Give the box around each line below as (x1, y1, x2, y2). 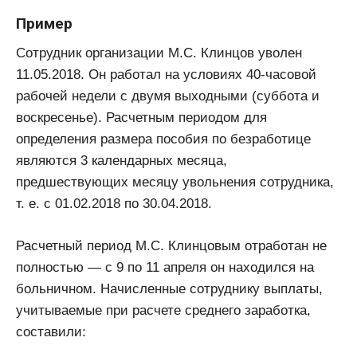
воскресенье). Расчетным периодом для (16, 110, 267, 126)
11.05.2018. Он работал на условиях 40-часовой (16, 67, 316, 83)
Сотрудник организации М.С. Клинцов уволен (16, 45, 302, 61)
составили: (16, 324, 86, 339)
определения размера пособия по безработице (16, 131, 311, 147)
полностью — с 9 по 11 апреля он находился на (16, 259, 314, 275)
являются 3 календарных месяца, (16, 153, 227, 169)
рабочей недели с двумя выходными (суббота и (16, 88, 320, 104)
